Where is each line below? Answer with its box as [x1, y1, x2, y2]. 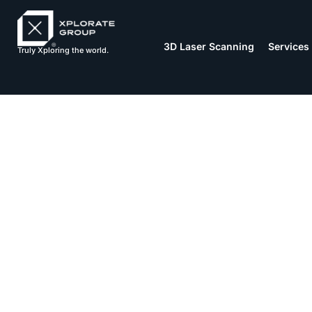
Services [268, 40, 310, 52]
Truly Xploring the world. [17, 45, 109, 55]
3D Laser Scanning [164, 40, 255, 52]
